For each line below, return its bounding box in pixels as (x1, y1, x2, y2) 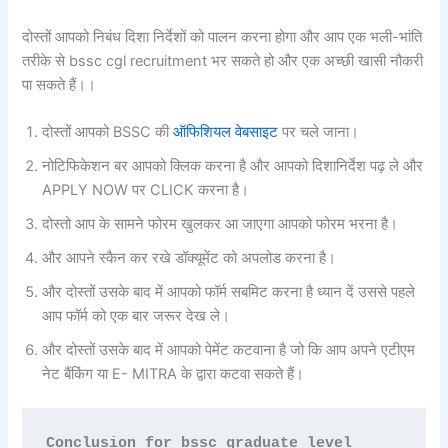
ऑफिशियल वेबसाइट (173, 123, 279, 142)
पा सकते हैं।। (22, 75, 97, 94)
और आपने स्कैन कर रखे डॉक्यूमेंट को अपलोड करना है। (42, 249, 337, 268)
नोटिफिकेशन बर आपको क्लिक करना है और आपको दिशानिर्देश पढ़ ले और (42, 157, 424, 176)
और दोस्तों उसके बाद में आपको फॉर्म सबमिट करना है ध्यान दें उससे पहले (42, 283, 416, 302)
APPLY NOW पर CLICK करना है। (42, 181, 250, 200)
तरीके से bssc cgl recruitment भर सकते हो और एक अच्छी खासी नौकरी (22, 51, 424, 70)
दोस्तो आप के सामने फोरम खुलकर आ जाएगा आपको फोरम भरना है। (42, 215, 399, 234)
